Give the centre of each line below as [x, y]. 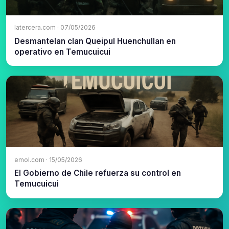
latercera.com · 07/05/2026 [55, 28]
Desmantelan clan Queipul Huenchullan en [95, 41]
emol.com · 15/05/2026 [48, 159]
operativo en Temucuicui [62, 52]
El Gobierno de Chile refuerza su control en [98, 173]
